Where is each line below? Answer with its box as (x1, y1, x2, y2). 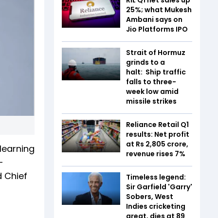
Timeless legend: (126, 172, 186, 182)
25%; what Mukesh (126, 4, 192, 15)
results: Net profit (126, 129, 189, 139)
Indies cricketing (126, 201, 185, 211)
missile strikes (126, 96, 177, 106)
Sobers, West (126, 191, 173, 201)
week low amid (126, 86, 179, 96)
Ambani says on (126, 14, 182, 24)
